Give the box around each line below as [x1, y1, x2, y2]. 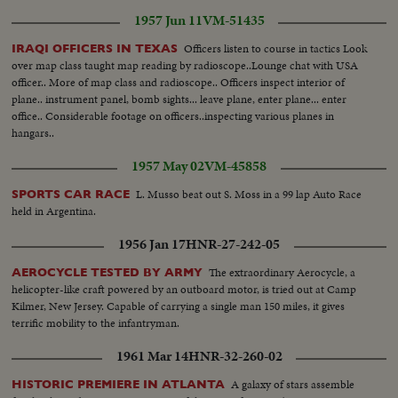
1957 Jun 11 [133, 10, 203, 30]
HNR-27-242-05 [186, 234, 280, 254]
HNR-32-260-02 [187, 346, 283, 366]
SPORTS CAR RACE [12, 187, 131, 201]
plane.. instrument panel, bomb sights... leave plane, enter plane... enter [12, 90, 347, 107]
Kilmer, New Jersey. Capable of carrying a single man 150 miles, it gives [12, 297, 346, 314]
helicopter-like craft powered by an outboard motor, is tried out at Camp [12, 280, 357, 298]
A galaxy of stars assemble [231, 375, 355, 393]
